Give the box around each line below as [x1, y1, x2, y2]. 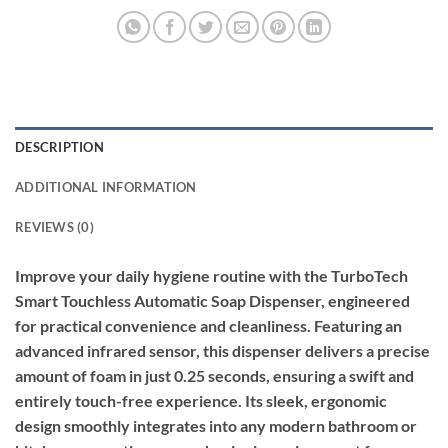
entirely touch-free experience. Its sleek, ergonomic [15, 390, 387, 410]
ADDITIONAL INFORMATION [15, 178, 197, 195]
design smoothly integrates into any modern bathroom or [15, 415, 417, 435]
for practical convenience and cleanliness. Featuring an [15, 315, 402, 335]
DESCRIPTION [15, 138, 104, 155]
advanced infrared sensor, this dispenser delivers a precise [15, 340, 430, 360]
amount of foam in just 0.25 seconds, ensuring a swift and [15, 365, 414, 385]
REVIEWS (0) [15, 218, 94, 235]
